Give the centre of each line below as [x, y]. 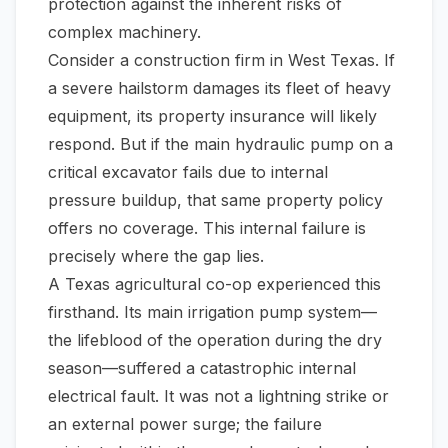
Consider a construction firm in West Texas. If [221, 60]
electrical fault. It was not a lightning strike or [218, 396]
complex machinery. [124, 32]
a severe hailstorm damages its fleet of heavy [219, 88]
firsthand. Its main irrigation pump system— [212, 312]
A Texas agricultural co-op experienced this [214, 284]
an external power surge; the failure [185, 424]
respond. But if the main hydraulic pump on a [220, 144]
